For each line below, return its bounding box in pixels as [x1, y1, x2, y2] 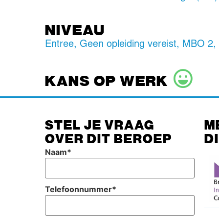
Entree [45, 40, 74, 50]
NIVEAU [45, 20, 106, 39]
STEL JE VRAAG [45, 116, 155, 133]
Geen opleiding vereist [80, 40, 177, 50]
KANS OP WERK [45, 71, 169, 90]
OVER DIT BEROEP [45, 130, 173, 147]
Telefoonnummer [45, 184, 112, 195]
